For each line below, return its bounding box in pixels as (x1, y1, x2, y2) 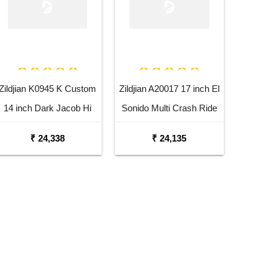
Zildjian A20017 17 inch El (119, 83, 220, 94)
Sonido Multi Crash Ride (121, 103, 217, 114)
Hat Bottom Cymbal (8, 122, 87, 133)
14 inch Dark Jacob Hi (3, 103, 91, 114)
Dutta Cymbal (142, 122, 197, 133)
